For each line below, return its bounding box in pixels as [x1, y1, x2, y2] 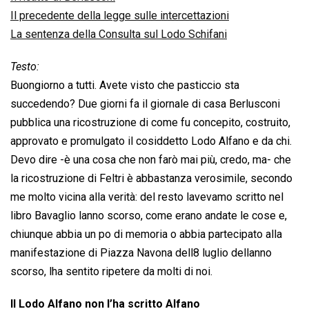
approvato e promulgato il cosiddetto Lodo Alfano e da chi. [10, 134, 292, 148]
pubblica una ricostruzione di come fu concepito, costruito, [10, 116, 290, 130]
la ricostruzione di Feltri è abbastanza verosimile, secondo [10, 172, 292, 186]
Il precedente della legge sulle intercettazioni [10, 9, 229, 23]
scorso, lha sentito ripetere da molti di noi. [10, 265, 212, 279]
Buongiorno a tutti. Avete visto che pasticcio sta [10, 79, 239, 92]
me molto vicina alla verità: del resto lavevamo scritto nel [10, 190, 283, 204]
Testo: [10, 60, 39, 74]
